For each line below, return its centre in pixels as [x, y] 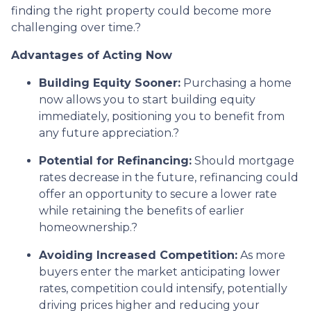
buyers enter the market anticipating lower [160, 271]
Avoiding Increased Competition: [138, 255]
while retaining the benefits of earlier [142, 210]
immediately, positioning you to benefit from [162, 116]
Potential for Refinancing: [115, 160]
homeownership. [85, 227]
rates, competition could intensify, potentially [163, 288]
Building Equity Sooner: [110, 83]
